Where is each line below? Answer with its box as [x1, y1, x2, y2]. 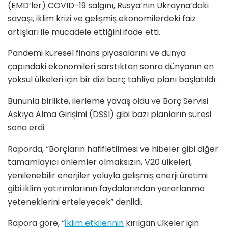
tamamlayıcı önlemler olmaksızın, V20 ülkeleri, [8, 156, 192, 168]
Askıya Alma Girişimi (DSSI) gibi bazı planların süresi [8, 108, 211, 121]
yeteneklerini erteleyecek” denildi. [8, 196, 142, 208]
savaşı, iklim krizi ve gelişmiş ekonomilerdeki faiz [8, 13, 196, 25]
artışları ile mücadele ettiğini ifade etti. [8, 26, 160, 38]
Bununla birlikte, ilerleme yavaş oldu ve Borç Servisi [8, 95, 208, 107]
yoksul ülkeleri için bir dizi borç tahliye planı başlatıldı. [8, 74, 217, 86]
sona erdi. [8, 122, 46, 134]
